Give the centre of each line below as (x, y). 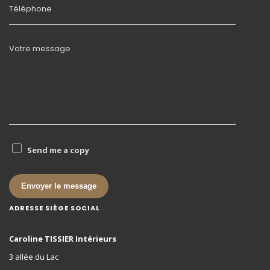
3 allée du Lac (34, 256)
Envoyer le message (59, 186)
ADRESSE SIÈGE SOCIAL (55, 208)
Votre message (40, 49)
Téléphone (30, 9)
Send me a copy (58, 150)
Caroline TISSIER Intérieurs (63, 238)
